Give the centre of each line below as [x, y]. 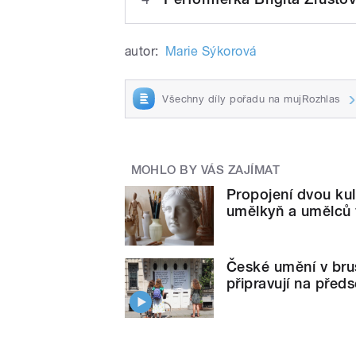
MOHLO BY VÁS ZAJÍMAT [205, 170]
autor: [142, 51]
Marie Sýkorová [211, 51]
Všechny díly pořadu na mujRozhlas [252, 99]
